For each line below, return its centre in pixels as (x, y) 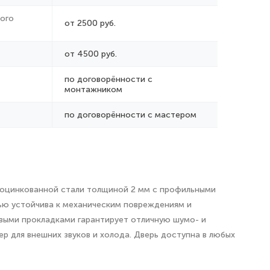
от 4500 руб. (91, 54)
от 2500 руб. (90, 23)
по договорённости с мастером (130, 115)
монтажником (93, 89)
